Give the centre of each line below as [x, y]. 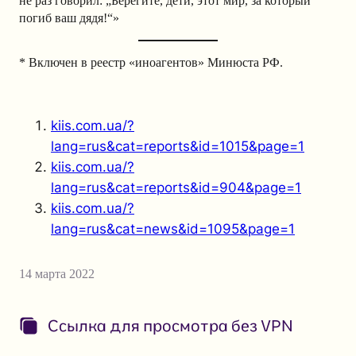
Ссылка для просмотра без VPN [170, 326]
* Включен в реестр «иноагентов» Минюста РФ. [151, 63]
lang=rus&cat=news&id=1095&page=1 [173, 229]
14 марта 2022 [57, 274]
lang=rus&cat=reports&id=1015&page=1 [178, 147]
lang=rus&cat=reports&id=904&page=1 [176, 188]
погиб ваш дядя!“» [69, 18]
